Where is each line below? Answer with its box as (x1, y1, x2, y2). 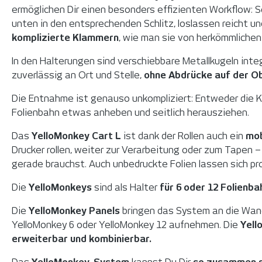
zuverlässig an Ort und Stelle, (12, 69, 142, 81)
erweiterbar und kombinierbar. (12, 233, 151, 244)
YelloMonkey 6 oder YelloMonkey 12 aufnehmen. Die (12, 219, 240, 230)
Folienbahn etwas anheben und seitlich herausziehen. (12, 106, 249, 118)
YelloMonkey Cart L (32, 130, 123, 142)
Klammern (73, 32, 119, 43)
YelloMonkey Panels (26, 205, 122, 216)
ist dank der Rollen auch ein (123, 130, 243, 142)
